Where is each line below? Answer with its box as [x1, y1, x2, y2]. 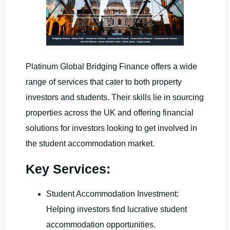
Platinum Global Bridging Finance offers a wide [26, 62, 197, 71]
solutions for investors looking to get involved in [26, 124, 197, 133]
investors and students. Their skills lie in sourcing [26, 93, 204, 102]
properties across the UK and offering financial [26, 108, 194, 118]
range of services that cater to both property [26, 78, 182, 87]
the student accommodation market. [26, 139, 155, 148]
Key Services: [26, 162, 110, 177]
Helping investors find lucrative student [46, 205, 187, 214]
